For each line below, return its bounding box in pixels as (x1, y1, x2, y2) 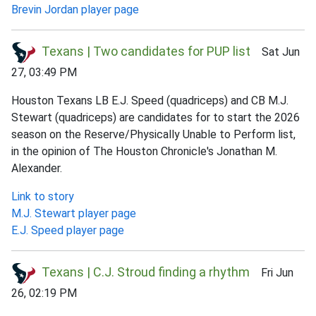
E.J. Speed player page (11, 224, 124, 238)
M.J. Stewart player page (11, 207, 136, 221)
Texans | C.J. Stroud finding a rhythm (42, 265, 250, 280)
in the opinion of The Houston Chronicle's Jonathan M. (11, 145, 277, 159)
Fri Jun (250, 266, 293, 280)
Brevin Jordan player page (11, 3, 139, 17)
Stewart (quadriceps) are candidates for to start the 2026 (11, 111, 300, 125)
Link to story (11, 190, 74, 204)
